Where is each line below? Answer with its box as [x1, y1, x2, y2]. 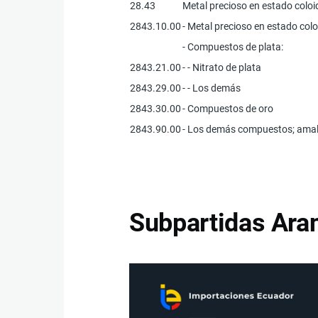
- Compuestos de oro [182, 102, 274, 114]
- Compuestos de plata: [182, 40, 284, 53]
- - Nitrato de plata [182, 61, 262, 73]
